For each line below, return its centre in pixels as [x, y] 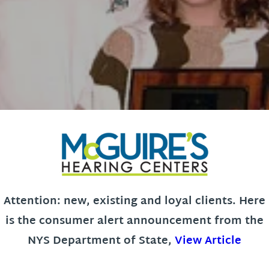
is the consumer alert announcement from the [134, 221]
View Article [208, 241]
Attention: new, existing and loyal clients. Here [134, 201]
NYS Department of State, [101, 241]
